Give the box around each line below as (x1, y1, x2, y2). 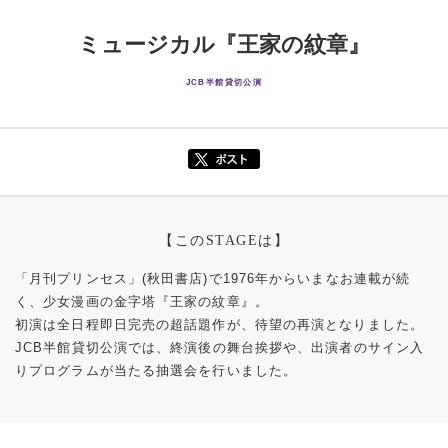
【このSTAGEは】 (159, 233, 289, 249)
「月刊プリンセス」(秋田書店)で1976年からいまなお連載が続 (15, 271, 411, 287)
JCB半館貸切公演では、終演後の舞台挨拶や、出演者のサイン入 (15, 340, 424, 356)
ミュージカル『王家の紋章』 (78, 32, 370, 58)
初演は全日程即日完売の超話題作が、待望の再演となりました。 (15, 317, 424, 333)
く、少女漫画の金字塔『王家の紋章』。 (15, 294, 269, 310)
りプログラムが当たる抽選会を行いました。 (15, 363, 297, 379)
